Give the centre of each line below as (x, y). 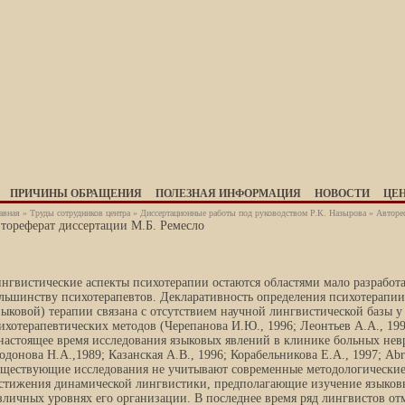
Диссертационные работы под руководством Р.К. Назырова (253, 213)
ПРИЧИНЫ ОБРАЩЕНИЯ (76, 193)
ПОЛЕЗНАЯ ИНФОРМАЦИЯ (228, 193)
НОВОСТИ (342, 193)
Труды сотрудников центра (80, 213)
